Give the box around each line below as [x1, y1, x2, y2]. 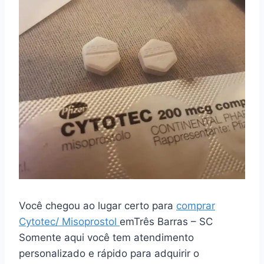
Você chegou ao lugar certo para [19, 199, 176, 212]
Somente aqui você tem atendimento [19, 231, 194, 243]
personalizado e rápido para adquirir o [19, 247, 199, 259]
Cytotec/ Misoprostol [19, 215, 120, 227]
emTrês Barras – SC [120, 215, 213, 227]
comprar [176, 199, 215, 212]
